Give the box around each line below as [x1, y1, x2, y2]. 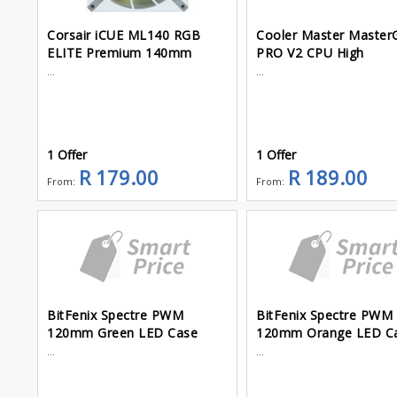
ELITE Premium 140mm [47, 43, 192, 61]
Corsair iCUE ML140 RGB [47, 26, 200, 43]
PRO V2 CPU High [256, 43, 364, 61]
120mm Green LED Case [47, 324, 198, 342]
